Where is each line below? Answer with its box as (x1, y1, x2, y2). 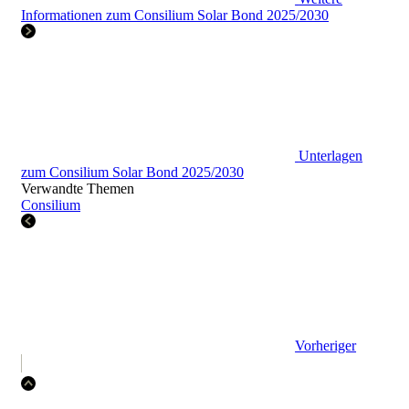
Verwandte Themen (21, 181, 135, 197)
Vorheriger (295, 338, 357, 354)
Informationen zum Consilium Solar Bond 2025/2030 (21, 7, 330, 24)
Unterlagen (299, 148, 363, 164)
